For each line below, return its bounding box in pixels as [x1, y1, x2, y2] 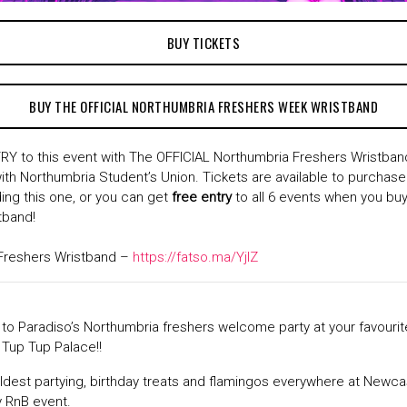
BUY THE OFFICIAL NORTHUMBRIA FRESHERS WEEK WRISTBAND [29, 96, 378, 117]
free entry [172, 189, 232, 206]
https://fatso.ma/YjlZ [133, 249, 258, 266]
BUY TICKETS [166, 33, 241, 54]
